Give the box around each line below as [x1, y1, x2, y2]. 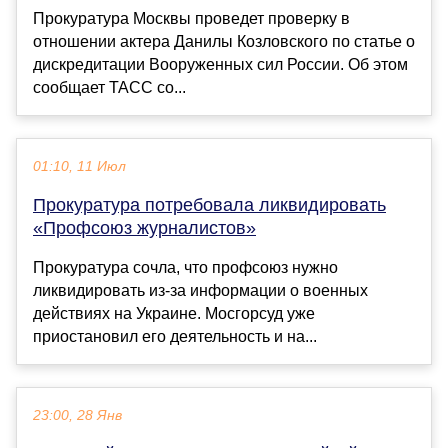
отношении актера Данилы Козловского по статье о [33, 33, 415, 51]
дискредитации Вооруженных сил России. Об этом [33, 56, 408, 74]
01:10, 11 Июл [33, 159, 126, 175]
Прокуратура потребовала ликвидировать [33, 195, 386, 216]
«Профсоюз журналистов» [33, 218, 256, 239]
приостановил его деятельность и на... [33, 328, 317, 346]
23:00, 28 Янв [33, 408, 122, 424]
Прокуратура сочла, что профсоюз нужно [33, 259, 338, 277]
